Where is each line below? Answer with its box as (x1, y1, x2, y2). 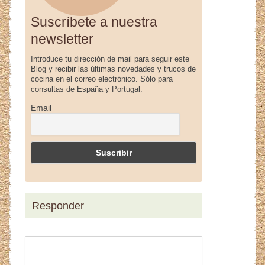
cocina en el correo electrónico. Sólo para (31, 74, 173, 83)
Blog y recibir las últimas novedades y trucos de (31, 64, 196, 73)
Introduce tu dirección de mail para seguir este (31, 54, 190, 63)
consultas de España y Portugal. (31, 84, 143, 93)
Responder (32, 199, 85, 212)
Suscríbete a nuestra (31, 14, 158, 30)
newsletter (31, 31, 94, 47)
